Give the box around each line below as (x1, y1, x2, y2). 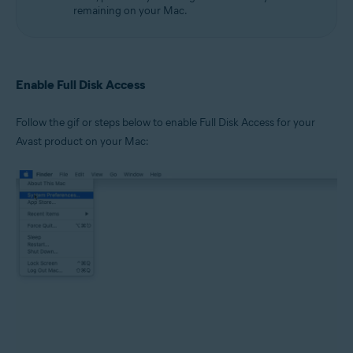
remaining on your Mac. (73, 4, 188, 17)
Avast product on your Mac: (16, 135, 149, 148)
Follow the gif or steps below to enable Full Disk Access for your (16, 116, 315, 129)
